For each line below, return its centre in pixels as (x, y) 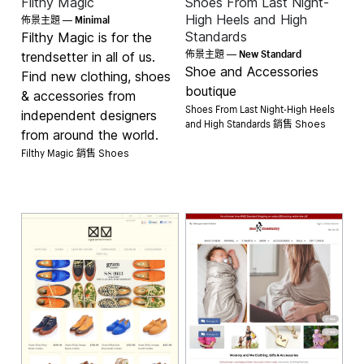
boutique (211, 91)
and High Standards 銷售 (240, 122)
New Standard (270, 52)
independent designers (89, 115)
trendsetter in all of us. (89, 56)
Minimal (93, 18)
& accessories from (79, 95)
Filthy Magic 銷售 (60, 151)
